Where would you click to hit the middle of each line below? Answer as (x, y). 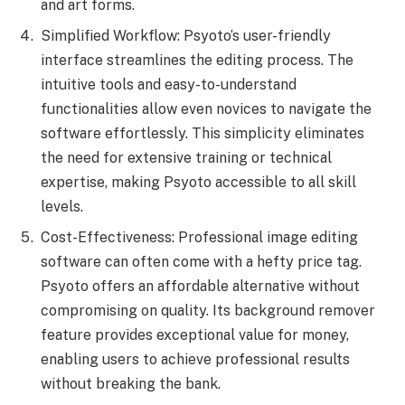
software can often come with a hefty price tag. (201, 261)
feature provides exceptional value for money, (195, 334)
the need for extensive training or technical (186, 157)
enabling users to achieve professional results (195, 359)
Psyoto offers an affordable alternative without (200, 286)
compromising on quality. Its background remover (208, 310)
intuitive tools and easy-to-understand (169, 84)
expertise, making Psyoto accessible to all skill (198, 182)
